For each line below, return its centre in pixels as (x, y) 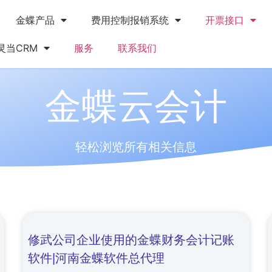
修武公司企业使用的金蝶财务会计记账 (131, 240)
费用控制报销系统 (130, 20)
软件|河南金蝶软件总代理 (97, 258)
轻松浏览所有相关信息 (136, 147)
